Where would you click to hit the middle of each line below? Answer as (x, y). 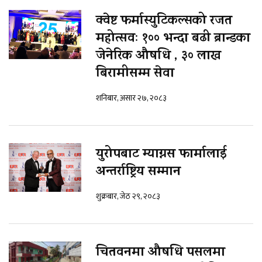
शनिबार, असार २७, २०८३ (131, 98)
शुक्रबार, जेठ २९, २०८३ (128, 196)
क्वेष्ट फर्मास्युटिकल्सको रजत (164, 22)
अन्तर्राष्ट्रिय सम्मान (138, 173)
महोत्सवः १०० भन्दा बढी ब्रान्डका (173, 39)
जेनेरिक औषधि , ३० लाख (158, 57)
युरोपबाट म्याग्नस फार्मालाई (161, 155)
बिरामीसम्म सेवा (135, 75)
